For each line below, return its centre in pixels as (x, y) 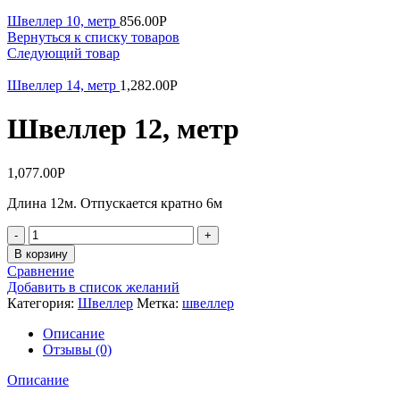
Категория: (42, 303)
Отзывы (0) (77, 349)
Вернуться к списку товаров (93, 37)
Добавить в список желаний (93, 287)
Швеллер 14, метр (63, 85)
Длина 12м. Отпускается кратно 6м (115, 203)
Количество (63, 232)
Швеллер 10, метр (63, 21)
